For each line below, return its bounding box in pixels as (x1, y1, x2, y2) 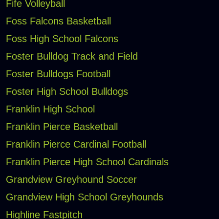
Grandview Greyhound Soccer (5, 174, 137, 185)
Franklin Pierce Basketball (5, 121, 118, 132)
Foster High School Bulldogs (5, 86, 128, 97)
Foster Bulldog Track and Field (5, 51, 138, 62)
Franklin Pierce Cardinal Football (5, 139, 146, 150)
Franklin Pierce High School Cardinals (5, 156, 169, 168)
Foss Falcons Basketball (5, 16, 111, 27)
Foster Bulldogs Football (5, 68, 110, 80)
